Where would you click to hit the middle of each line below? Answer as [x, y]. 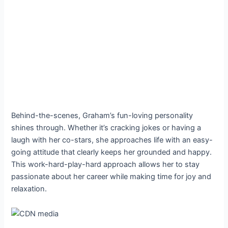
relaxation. [29, 189]
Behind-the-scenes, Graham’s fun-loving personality [102, 116]
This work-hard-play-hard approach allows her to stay [106, 165]
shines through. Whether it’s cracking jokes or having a [106, 128]
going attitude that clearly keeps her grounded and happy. [112, 152]
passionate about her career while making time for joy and [111, 177]
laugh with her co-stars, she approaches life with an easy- [112, 140]
